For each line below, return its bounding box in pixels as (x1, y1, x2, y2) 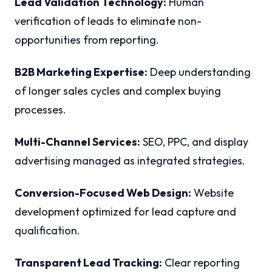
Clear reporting (162, 255, 240, 270)
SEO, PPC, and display (140, 134, 248, 149)
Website (191, 185, 234, 200)
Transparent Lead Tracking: (15, 255, 162, 270)
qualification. (15, 223, 80, 237)
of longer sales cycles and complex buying (15, 83, 221, 98)
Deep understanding (148, 64, 251, 79)
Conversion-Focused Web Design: (15, 185, 191, 200)
